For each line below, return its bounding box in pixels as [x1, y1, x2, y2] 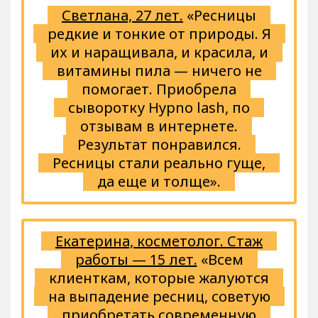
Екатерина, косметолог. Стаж [55, 231, 263, 251]
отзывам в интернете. [80, 116, 238, 136]
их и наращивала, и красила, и [50, 42, 268, 62]
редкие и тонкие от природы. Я [47, 23, 271, 43]
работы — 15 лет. [75, 249, 197, 269]
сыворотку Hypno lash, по [68, 97, 250, 117]
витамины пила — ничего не [56, 60, 262, 80]
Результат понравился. [77, 134, 241, 154]
